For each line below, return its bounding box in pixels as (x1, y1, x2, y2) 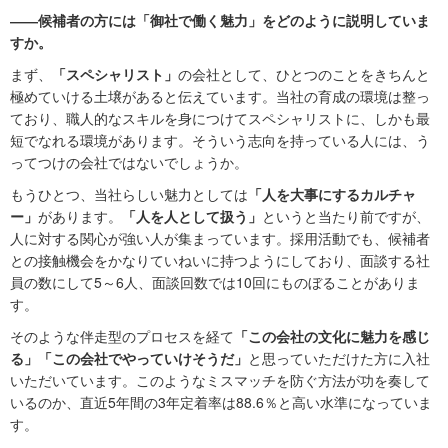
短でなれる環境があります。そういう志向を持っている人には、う (10, 130, 430, 151)
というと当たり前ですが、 (262, 206, 430, 227)
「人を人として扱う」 (122, 206, 262, 227)
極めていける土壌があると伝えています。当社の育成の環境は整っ (10, 86, 430, 107)
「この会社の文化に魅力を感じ (234, 326, 430, 347)
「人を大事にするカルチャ (248, 184, 416, 205)
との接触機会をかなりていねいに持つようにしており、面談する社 (10, 250, 430, 271)
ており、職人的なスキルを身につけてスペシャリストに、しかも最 (10, 108, 430, 129)
